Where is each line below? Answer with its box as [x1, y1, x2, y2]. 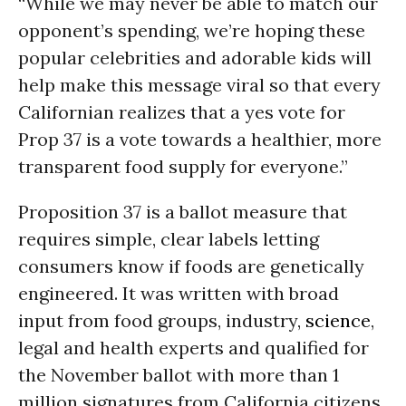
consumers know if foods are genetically [18, 255, 364, 277]
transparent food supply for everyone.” [18, 155, 348, 178]
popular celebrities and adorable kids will [18, 46, 372, 69]
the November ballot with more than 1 [18, 363, 339, 386]
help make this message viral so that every [18, 73, 381, 96]
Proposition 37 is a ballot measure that [18, 200, 347, 223]
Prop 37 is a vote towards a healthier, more [18, 128, 382, 150]
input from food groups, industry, [18, 309, 305, 332]
